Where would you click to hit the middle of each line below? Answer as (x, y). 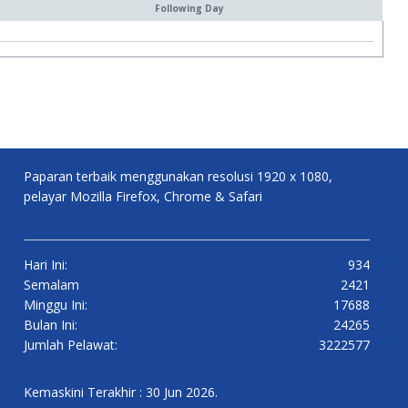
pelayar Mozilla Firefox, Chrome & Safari (143, 196)
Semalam (51, 285)
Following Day (189, 8)
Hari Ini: (46, 265)
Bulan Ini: (51, 325)
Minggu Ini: (56, 305)
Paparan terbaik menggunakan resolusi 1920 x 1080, (178, 176)
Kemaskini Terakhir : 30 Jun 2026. (121, 392)
